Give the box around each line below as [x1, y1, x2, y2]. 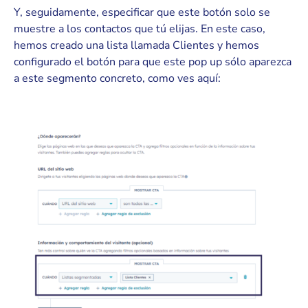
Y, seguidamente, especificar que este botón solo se [14, 4, 270, 20]
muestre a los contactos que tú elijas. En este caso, [14, 21, 265, 36]
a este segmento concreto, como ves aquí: [14, 70, 221, 86]
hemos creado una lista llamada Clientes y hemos [14, 37, 259, 53]
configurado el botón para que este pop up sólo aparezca [14, 54, 291, 69]
